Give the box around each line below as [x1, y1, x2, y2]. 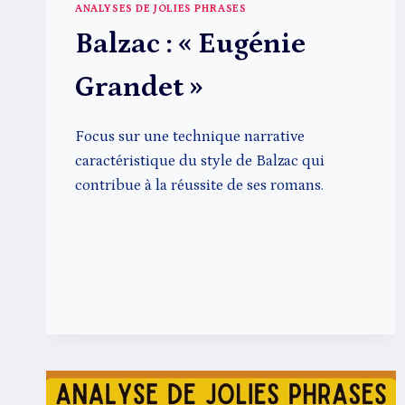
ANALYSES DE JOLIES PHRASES [75, 3, 247, 15]
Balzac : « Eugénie [75, 28, 306, 61]
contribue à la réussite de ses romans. [75, 176, 324, 195]
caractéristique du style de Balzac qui [75, 152, 325, 171]
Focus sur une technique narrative [75, 127, 305, 146]
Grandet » [75, 71, 202, 105]
